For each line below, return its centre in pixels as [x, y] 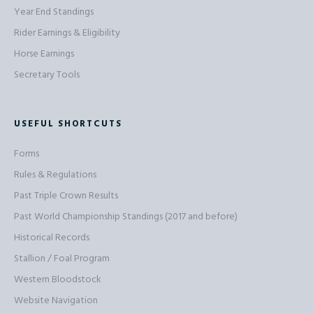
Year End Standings [54, 12]
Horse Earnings [44, 54]
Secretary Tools [47, 75]
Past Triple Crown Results [66, 196]
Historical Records [52, 238]
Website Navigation [56, 300]
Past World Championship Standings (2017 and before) [126, 217]
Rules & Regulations [55, 175]
